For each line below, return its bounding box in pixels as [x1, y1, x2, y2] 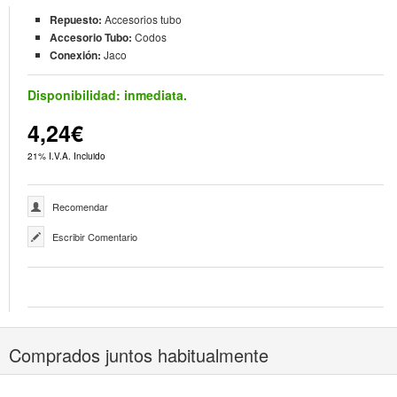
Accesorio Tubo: [50, 28, 135, 45]
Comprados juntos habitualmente [9, 341, 269, 368]
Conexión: [50, 46, 104, 63]
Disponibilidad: [27, 85, 121, 104]
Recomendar [52, 198, 108, 214]
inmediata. [121, 85, 187, 104]
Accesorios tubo [105, 11, 182, 27]
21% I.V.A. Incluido [27, 149, 105, 162]
